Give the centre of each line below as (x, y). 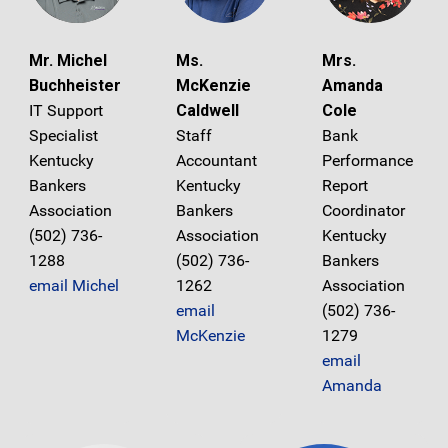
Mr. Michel (68, 60)
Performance (368, 160)
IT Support (66, 110)
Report (345, 185)
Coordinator (364, 210)
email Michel (74, 285)
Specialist (63, 135)
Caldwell (207, 110)
